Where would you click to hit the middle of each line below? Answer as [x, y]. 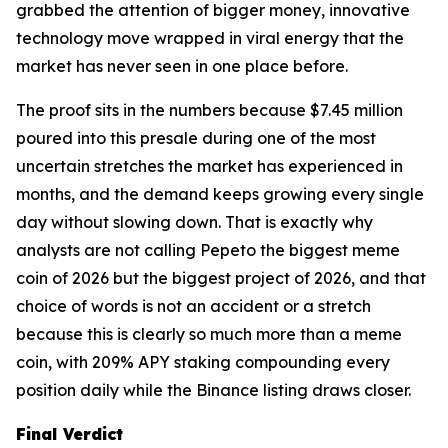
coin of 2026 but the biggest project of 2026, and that [221, 278]
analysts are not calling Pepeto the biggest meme [208, 250]
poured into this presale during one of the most [196, 138]
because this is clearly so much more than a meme [209, 334]
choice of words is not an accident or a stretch [193, 306]
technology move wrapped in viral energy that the [210, 38]
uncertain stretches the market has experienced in [209, 166]
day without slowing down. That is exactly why [194, 222]
